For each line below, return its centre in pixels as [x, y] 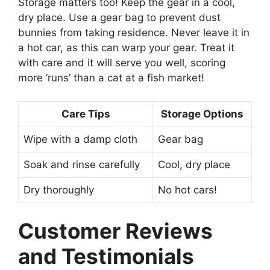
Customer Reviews [115, 231]
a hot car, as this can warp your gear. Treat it [126, 48]
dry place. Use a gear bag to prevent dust [119, 18]
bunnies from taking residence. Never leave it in [134, 33]
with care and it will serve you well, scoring [122, 63]
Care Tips [86, 114]
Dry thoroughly [59, 190]
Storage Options [202, 114]
